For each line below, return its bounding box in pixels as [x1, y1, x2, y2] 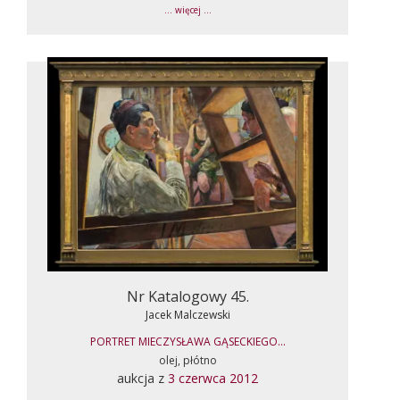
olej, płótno [158, 352, 217, 368]
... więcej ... [163, 4, 212, 16]
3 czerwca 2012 [168, 369, 258, 387]
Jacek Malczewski [145, 306, 230, 322]
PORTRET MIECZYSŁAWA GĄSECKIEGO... [89, 333, 286, 349]
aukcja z [117, 369, 168, 387]
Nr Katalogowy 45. [126, 286, 249, 306]
